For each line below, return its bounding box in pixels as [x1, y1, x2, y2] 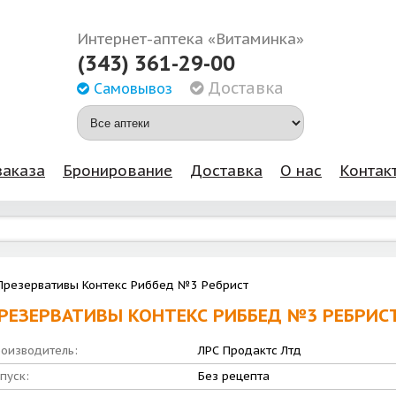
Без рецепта [198, 369, 270, 384]
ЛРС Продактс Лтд [198, 343, 301, 358]
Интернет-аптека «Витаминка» [76, 29, 304, 49]
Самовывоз [88, 80, 172, 97]
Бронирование [63, 161, 172, 180]
